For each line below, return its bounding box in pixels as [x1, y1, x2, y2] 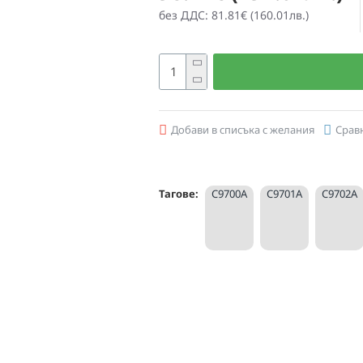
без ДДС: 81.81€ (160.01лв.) [159, 7, 309, 23]
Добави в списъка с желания [171, 122, 315, 137]
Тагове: [159, 186, 199, 201]
